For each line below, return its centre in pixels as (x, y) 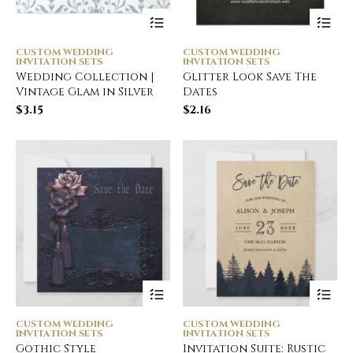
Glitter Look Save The (250, 76)
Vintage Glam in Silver (85, 91)
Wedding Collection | (85, 76)
